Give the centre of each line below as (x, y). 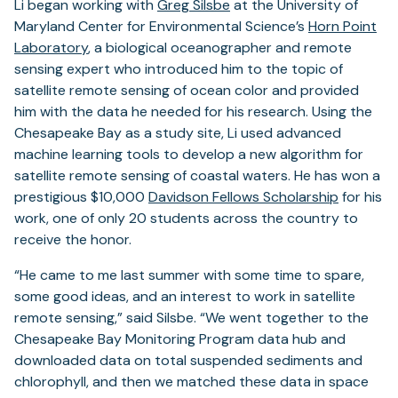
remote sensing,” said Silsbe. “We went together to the (191, 317)
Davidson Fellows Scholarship (243, 196)
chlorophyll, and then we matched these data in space (191, 381)
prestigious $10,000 (81, 196)
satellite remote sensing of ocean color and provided (187, 90)
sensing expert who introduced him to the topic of (179, 68)
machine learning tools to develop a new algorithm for (189, 154)
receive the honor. (73, 239)
